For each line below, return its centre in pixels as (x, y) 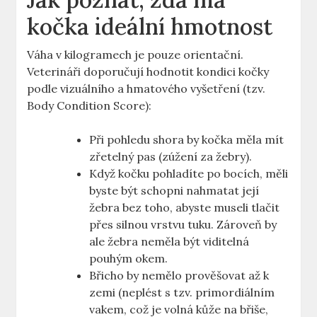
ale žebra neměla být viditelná (169, 241)
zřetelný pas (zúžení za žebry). (171, 156)
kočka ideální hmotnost (150, 27)
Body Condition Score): (90, 105)
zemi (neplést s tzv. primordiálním (182, 292)
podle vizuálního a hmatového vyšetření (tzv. (146, 88)
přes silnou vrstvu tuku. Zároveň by (183, 224)
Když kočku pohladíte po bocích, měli (189, 173)
